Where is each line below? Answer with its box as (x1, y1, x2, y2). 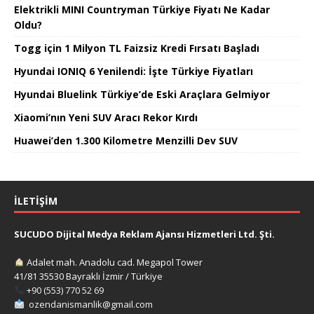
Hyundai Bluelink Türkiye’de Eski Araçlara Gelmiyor (14, 87, 270, 101)
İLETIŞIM (14, 193, 57, 207)
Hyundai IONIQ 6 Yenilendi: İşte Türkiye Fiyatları (14, 64, 253, 78)
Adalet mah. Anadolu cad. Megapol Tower (24, 255, 203, 268)
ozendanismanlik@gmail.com (28, 297, 153, 310)
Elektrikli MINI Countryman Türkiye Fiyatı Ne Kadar (14, 2, 270, 16)
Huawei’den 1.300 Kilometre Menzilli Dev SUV (14, 133, 238, 147)
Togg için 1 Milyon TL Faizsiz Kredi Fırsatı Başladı (14, 41, 259, 55)
